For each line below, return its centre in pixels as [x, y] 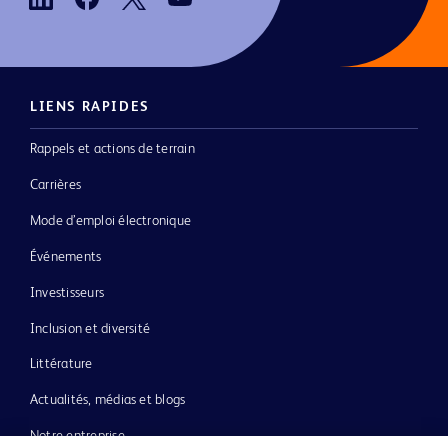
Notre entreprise [77, 436]
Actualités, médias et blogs [108, 400]
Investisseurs [67, 292]
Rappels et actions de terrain [112, 149]
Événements [66, 256]
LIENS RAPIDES [90, 107]
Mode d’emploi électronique [111, 220]
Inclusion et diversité [90, 328]
